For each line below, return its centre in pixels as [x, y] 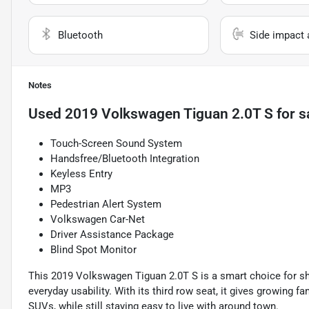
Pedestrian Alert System [106, 205]
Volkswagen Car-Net [98, 220]
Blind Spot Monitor [93, 250]
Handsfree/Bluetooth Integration [125, 159]
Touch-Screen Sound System [116, 144]
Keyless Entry [81, 174]
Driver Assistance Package [112, 235]
